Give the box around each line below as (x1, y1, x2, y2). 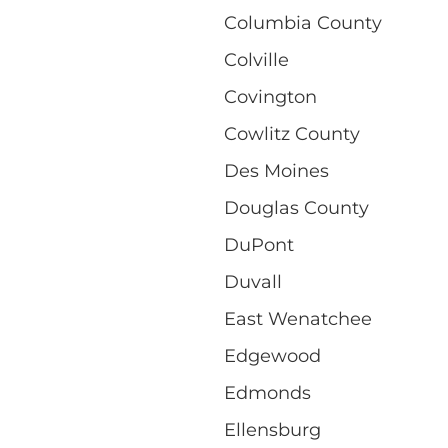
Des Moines (224, 159, 329, 182)
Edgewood (224, 344, 321, 367)
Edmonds (224, 381, 311, 404)
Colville (224, 48, 289, 71)
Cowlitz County (224, 122, 360, 145)
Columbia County (224, 11, 382, 34)
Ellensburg (224, 418, 321, 441)
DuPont (224, 233, 294, 256)
